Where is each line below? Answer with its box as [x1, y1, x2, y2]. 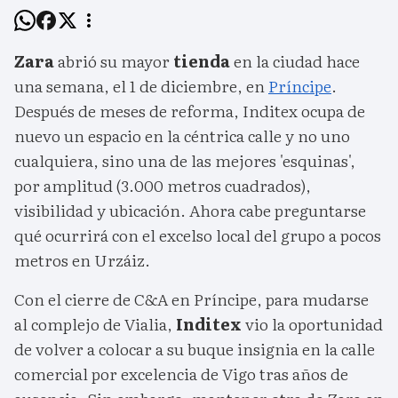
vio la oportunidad [245, 312, 383, 337]
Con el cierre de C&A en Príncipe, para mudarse [14, 287, 369, 312]
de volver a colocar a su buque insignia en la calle [14, 337, 375, 362]
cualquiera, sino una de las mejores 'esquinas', [14, 148, 355, 173]
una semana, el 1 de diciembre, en [14, 74, 268, 99]
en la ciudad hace [234, 49, 360, 74]
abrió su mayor [58, 49, 173, 74]
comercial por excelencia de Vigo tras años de [14, 362, 348, 386]
